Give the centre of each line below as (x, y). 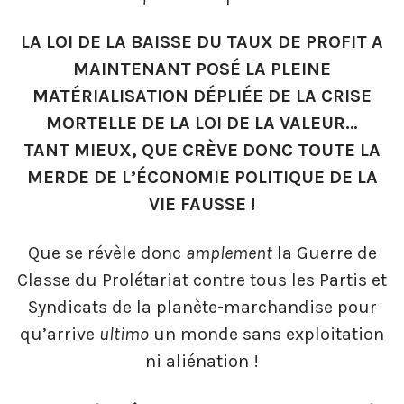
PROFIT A (344, 42)
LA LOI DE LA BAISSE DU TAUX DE (161, 42)
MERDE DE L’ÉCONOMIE (128, 178)
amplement (229, 252)
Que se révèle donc (106, 252)
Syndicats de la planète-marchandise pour (202, 307)
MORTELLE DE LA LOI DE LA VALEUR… (202, 124)
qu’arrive (60, 334)
